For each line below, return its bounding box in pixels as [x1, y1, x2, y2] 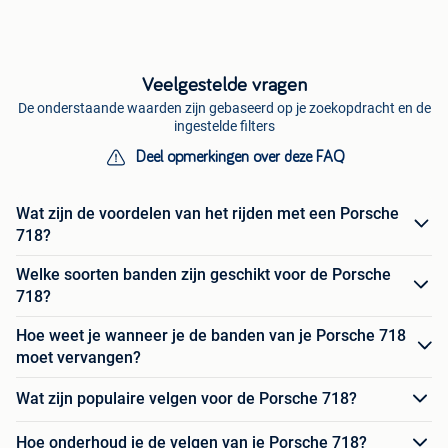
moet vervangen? [16, 347, 141, 367]
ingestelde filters [173, 117, 275, 134]
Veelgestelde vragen [141, 74, 307, 95]
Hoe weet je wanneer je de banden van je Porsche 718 [16, 325, 406, 345]
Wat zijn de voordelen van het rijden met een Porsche [16, 203, 399, 223]
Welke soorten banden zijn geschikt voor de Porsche [16, 264, 391, 284]
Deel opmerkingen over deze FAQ [135, 148, 345, 165]
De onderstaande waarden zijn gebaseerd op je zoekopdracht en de [17, 99, 431, 116]
